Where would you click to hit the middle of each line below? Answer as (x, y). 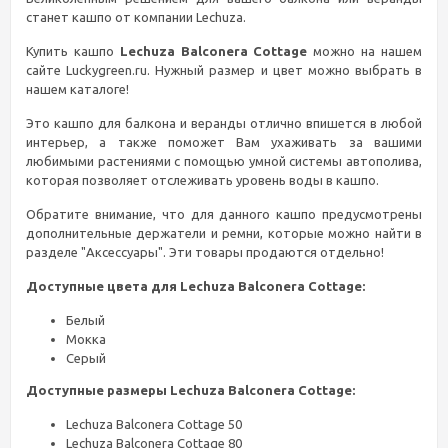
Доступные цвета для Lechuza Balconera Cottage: (195, 285)
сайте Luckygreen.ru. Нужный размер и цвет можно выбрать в (224, 69)
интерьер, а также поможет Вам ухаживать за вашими (224, 141)
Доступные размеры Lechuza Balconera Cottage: (190, 389)
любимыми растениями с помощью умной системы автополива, (224, 160)
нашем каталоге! (79, 88)
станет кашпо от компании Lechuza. (137, 16)
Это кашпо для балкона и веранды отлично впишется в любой (224, 122)
